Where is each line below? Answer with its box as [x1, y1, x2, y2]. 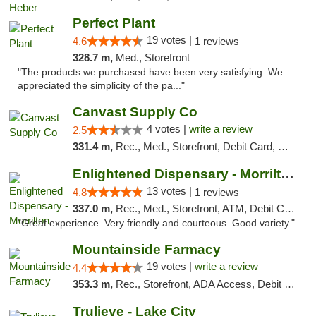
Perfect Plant [72, 16, 155, 30]
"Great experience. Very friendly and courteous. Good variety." [18, 218, 295, 229]
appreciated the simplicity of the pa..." [18, 80, 185, 91]
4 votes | [146, 123, 189, 135]
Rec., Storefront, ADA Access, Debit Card [115, 278, 284, 290]
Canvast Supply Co [72, 104, 197, 119]
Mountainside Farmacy [72, 242, 221, 257]
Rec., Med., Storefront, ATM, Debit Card [115, 202, 284, 214]
